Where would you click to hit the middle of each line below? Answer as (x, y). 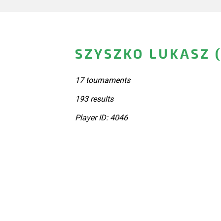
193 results (94, 99)
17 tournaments (103, 80)
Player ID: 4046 (101, 117)
